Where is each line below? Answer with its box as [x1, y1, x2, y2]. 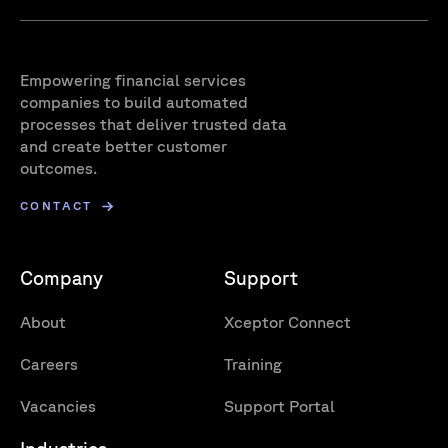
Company [20, 267, 103, 289]
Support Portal [224, 397, 335, 415]
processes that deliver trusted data [20, 115, 287, 134]
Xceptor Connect [224, 313, 351, 331]
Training [224, 355, 282, 373]
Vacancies [20, 397, 96, 415]
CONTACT [20, 199, 93, 212]
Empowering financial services [20, 71, 246, 90]
